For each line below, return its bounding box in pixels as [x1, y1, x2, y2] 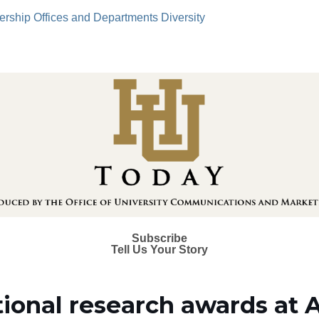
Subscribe [132, 232, 187, 245]
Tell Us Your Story [111, 244, 208, 256]
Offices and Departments [33, 11, 158, 23]
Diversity [161, 11, 205, 23]
